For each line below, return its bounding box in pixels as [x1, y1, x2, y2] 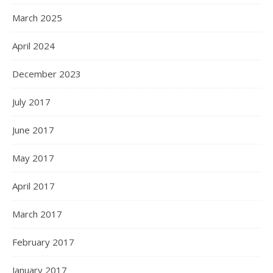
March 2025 [12, 12, 62, 24]
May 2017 [12, 152, 54, 165]
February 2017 [12, 236, 74, 249]
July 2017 [12, 96, 51, 108]
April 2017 [12, 180, 55, 193]
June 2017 [12, 124, 54, 136]
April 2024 [12, 40, 55, 52]
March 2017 [12, 208, 62, 221]
